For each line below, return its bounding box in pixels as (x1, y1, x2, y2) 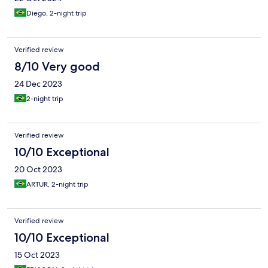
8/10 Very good (14, 59, 100, 74)
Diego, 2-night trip (26, 8, 87, 19)
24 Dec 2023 (14, 78, 62, 90)
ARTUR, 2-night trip (26, 179, 89, 190)
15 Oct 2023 (14, 249, 60, 261)
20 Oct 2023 (14, 164, 62, 175)
